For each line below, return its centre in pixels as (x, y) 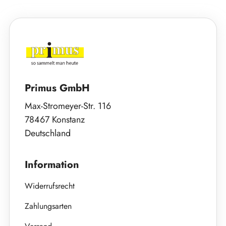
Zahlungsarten (48, 206)
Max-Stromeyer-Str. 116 (68, 106)
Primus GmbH (57, 88)
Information (52, 165)
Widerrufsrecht (50, 186)
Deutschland (48, 133)
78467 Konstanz (55, 120)
